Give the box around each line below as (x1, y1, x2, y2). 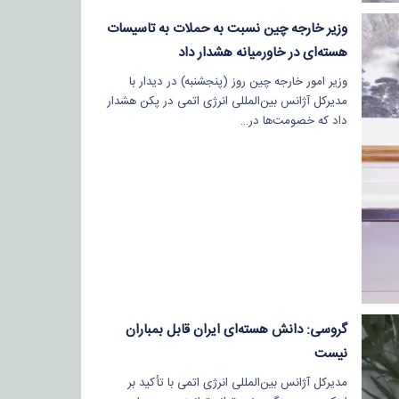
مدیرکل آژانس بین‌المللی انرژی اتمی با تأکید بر (126, 372, 347, 393)
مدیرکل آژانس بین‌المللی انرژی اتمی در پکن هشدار (106, 91, 347, 111)
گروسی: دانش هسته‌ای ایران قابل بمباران (125, 318, 347, 341)
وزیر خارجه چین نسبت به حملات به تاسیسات (106, 17, 347, 40)
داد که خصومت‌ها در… (240, 110, 347, 131)
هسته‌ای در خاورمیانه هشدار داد (177, 41, 347, 64)
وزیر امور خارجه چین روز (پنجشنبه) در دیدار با (128, 71, 347, 92)
